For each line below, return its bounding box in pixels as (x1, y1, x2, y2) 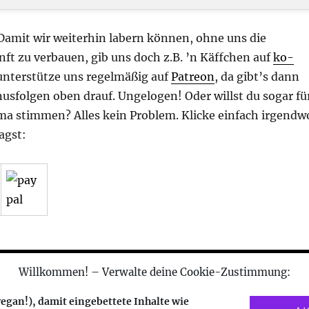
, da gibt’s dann (214, 69, 299, 83)
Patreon (170, 69, 215, 83)
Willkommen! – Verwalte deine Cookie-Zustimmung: (19, 266, 290, 279)
